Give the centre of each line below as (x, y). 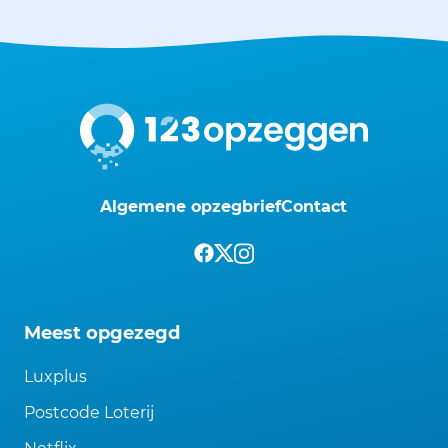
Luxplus (55, 377)
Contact (314, 207)
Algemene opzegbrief (191, 207)
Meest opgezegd (102, 333)
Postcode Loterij (89, 413)
